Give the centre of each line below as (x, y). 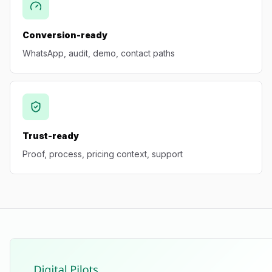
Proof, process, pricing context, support (103, 154)
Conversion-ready (65, 35)
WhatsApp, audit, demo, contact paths (99, 53)
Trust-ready (51, 136)
